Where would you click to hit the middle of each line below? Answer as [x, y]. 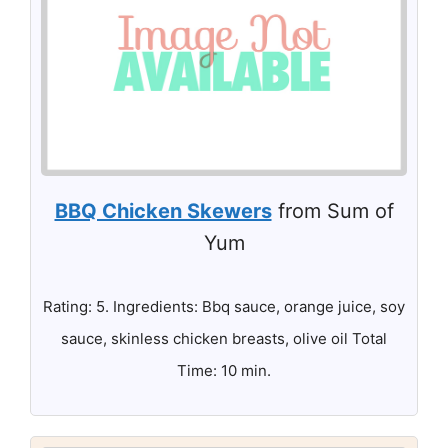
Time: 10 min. [224, 370]
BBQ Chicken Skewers [163, 210]
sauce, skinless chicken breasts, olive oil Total [224, 338]
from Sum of [332, 210]
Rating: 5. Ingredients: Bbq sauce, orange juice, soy [224, 306]
